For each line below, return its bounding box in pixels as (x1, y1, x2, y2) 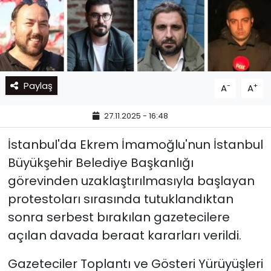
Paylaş (23, 79, 53, 92)
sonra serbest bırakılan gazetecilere (7, 208, 230, 226)
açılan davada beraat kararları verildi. (7, 226, 241, 244)
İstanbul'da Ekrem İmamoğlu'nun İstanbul (7, 135, 263, 153)
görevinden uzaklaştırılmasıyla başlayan (7, 172, 255, 189)
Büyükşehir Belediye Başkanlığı (7, 154, 194, 171)
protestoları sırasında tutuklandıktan (7, 190, 233, 207)
